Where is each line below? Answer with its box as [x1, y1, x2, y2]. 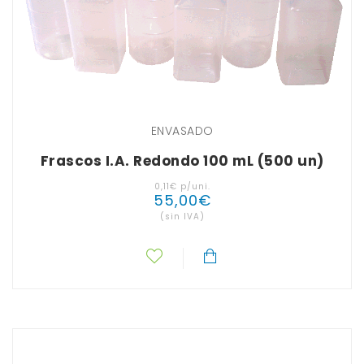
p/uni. [176, 180, 210, 193]
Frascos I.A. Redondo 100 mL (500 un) [40, 151, 324, 171]
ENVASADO [150, 123, 214, 140]
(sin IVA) [159, 210, 205, 223]
